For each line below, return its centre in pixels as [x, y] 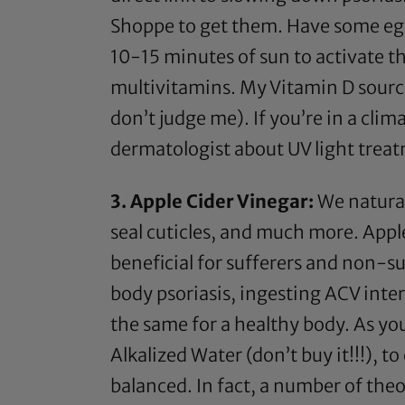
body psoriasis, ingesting [217, 294]
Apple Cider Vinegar [219, 202]
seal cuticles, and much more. [236, 232]
